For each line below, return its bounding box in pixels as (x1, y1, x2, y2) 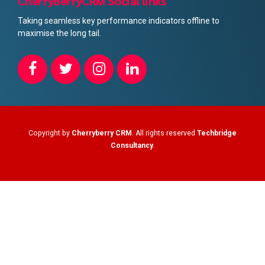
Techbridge (197, 129, 237, 138)
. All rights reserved (132, 129, 197, 138)
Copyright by (28, 129, 72, 138)
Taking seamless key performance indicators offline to (18, 16, 219, 26)
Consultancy (110, 141, 153, 150)
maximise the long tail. (18, 28, 101, 38)
